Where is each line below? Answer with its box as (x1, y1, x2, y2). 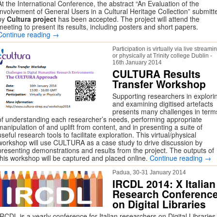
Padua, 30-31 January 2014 (112, 169, 186, 176)
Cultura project (7, 14, 56, 24)
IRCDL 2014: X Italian (112, 176, 216, 191)
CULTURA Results (112, 66, 201, 81)
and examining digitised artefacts (112, 99, 213, 108)
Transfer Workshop (112, 77, 206, 91)
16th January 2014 (112, 59, 162, 66)
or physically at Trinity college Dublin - (112, 52, 212, 59)
